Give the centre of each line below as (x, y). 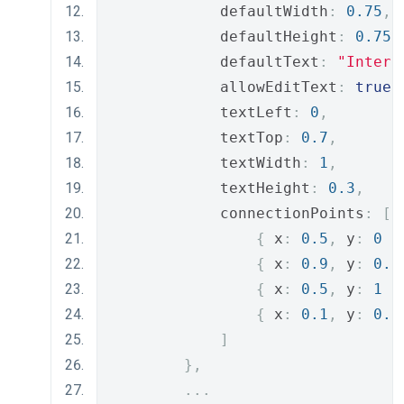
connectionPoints (238, 213)
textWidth (207, 163)
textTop (197, 138)
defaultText (216, 62)
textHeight (211, 188)
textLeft (202, 112)
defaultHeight (225, 37)
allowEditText (225, 87)
